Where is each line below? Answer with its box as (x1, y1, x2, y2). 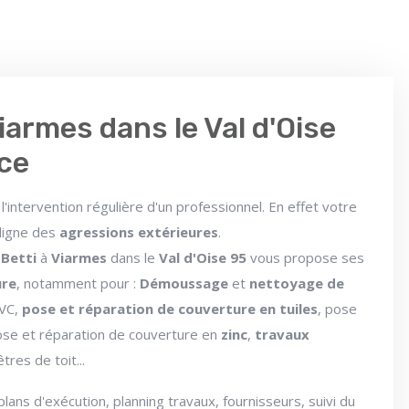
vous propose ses (246, 248, 365, 267)
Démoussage (140, 274, 229, 293)
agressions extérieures (59, 223, 219, 242)
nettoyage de (249, 274, 345, 293)
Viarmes (51, 248, 108, 267)
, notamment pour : (16, 274, 141, 293)
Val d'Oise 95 (159, 248, 247, 267)
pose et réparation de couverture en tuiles (22, 299, 319, 319)
